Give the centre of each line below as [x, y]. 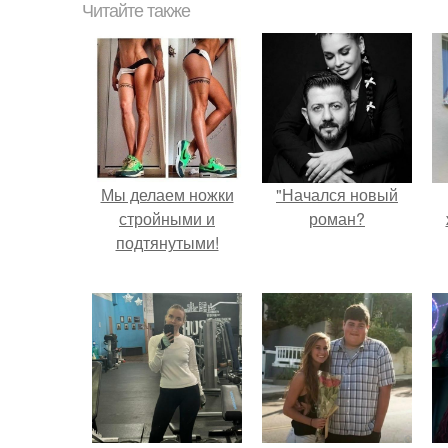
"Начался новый [337, 194]
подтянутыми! [167, 242]
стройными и [167, 218]
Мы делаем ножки [167, 194]
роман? [337, 218]
